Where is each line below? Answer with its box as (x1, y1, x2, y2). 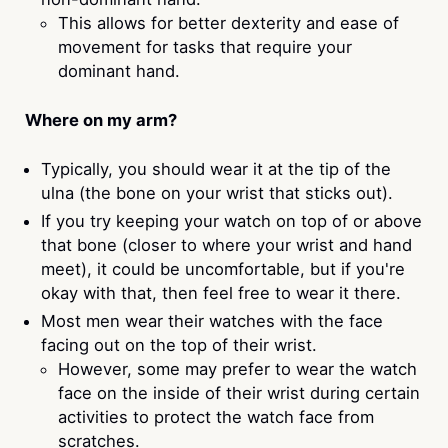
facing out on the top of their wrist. (41, 335, 318, 356)
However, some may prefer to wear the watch (58, 359, 418, 380)
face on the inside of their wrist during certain (58, 383, 421, 404)
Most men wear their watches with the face (41, 311, 384, 332)
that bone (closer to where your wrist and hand (41, 234, 413, 255)
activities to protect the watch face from (58, 407, 375, 428)
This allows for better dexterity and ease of (58, 12, 400, 33)
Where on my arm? (24, 109, 177, 130)
